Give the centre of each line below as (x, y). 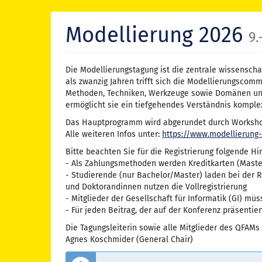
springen (24, 46)
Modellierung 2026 (157, 35)
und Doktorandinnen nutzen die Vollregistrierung (156, 187)
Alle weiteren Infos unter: (114, 135)
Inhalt (19, 34)
